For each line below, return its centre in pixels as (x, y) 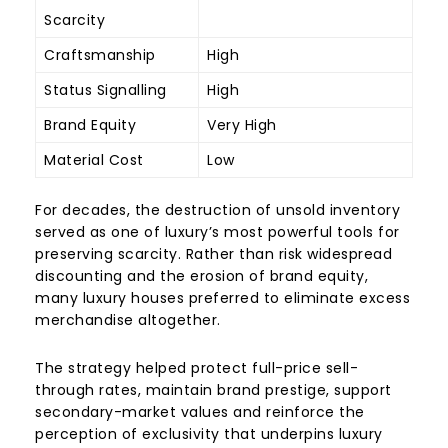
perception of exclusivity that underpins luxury (209, 433)
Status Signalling (105, 89)
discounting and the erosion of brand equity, (201, 275)
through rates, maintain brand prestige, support (213, 389)
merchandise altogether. (128, 319)
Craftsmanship (100, 54)
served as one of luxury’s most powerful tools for (217, 231)
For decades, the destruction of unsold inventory (217, 209)
